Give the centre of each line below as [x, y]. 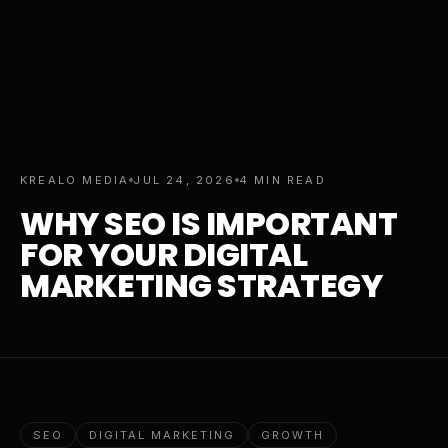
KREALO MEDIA [75, 180]
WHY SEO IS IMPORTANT [209, 223]
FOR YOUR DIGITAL [164, 254]
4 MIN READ [282, 180]
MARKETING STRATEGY [201, 285]
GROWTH [292, 435]
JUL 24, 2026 [184, 180]
